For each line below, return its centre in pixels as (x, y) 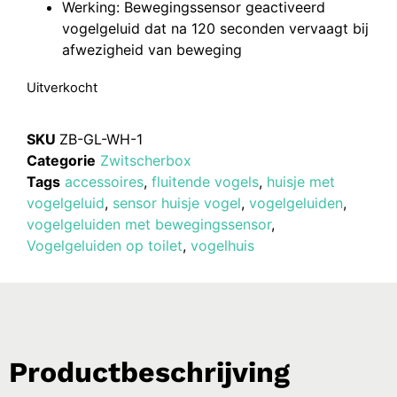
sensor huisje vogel (177, 202)
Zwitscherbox (146, 160)
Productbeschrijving (149, 372)
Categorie (61, 160)
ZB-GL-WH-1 (101, 139)
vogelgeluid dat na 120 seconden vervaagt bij (215, 29)
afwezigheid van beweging (152, 50)
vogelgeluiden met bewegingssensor (149, 224)
